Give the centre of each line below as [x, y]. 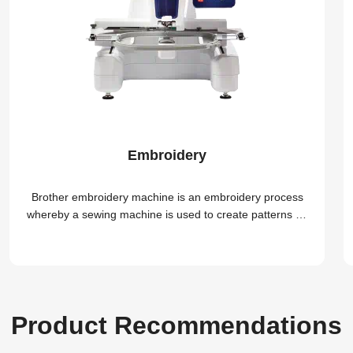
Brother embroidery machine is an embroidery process [167, 197]
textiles [167, 231]
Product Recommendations [176, 325]
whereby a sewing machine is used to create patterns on [167, 214]
